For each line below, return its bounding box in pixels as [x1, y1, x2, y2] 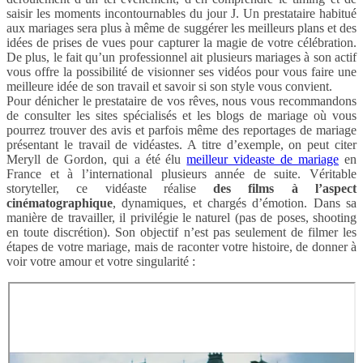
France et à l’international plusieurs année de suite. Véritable [6, 167, 357, 181]
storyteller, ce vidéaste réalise [6, 181, 214, 196]
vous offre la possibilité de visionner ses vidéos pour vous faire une [6, 65, 357, 79]
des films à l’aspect [213, 181, 357, 196]
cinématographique [6, 196, 113, 211]
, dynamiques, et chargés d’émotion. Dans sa [113, 196, 357, 211]
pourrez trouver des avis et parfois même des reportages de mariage [6, 123, 357, 138]
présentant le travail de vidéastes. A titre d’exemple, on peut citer [6, 138, 357, 152]
